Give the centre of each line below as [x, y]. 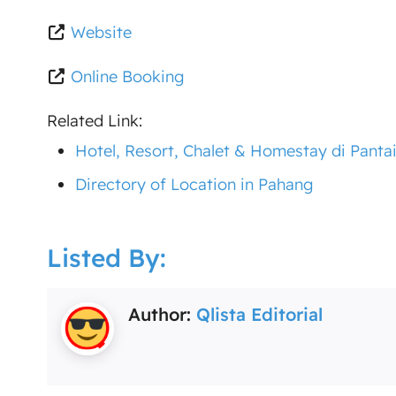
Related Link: [94, 120]
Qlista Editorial [259, 314]
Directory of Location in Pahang [194, 184]
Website [102, 32]
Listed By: [106, 257]
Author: [162, 314]
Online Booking [128, 76]
